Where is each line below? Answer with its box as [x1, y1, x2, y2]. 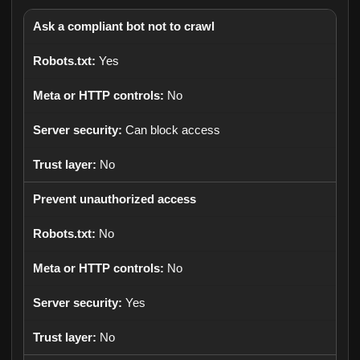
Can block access [125, 124, 220, 137]
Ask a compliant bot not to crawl [33, 20, 215, 33]
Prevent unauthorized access [33, 193, 196, 206]
